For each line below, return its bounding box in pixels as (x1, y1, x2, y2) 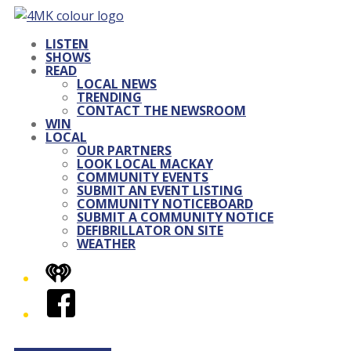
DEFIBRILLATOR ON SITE (77, 222, 223, 239)
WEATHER (77, 235, 136, 252)
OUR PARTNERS (77, 142, 172, 159)
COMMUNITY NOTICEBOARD (77, 195, 253, 212)
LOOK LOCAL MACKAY (77, 155, 213, 172)
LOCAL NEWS (77, 75, 157, 92)
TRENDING (77, 89, 142, 106)
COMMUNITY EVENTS (77, 168, 208, 186)
